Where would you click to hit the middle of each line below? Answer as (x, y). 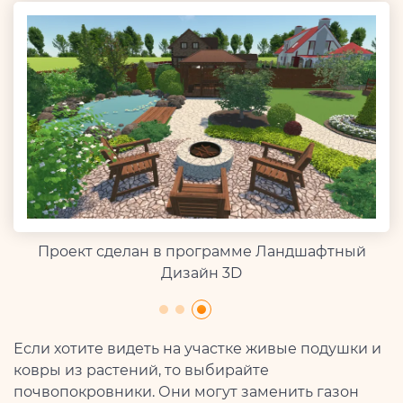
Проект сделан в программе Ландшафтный (201, 251)
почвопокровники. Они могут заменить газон (186, 391)
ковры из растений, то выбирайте (141, 370)
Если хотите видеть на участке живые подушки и (197, 348)
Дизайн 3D (201, 273)
